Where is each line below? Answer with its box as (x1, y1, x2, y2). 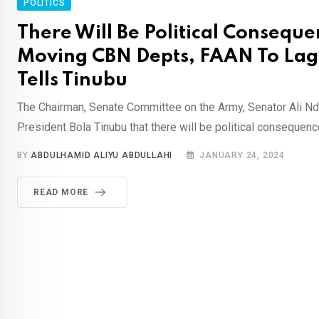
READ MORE (33, 187, 89, 198)
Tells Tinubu (17, 70, 127, 90)
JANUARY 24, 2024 (199, 150, 286, 161)
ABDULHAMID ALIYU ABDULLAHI (31, 150, 173, 161)
